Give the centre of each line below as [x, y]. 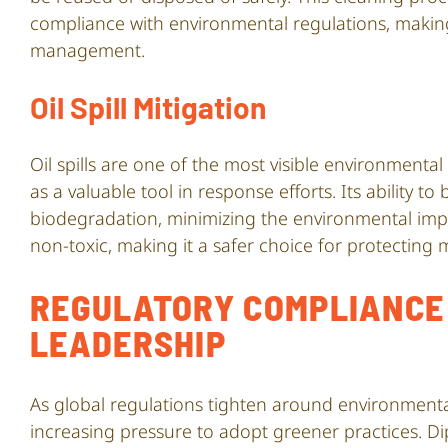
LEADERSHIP [128, 343]
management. [87, 50]
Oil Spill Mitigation [148, 107]
